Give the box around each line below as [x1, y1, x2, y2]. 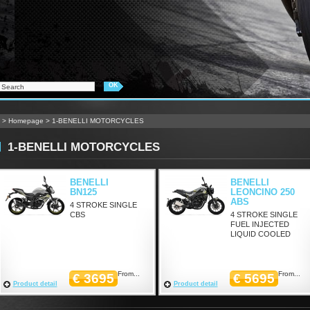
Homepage [8, 117, 44, 125]
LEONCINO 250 [230, 187, 295, 197]
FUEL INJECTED [230, 220, 289, 228]
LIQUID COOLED [230, 230, 291, 238]
